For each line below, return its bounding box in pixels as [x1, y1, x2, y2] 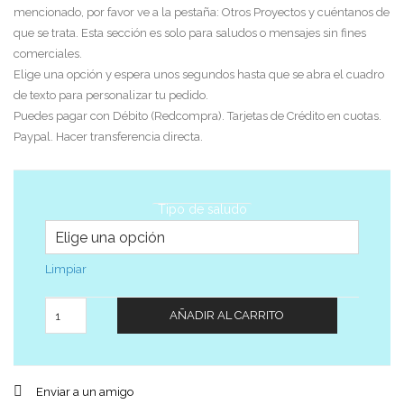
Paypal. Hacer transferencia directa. [14, 130, 203, 143]
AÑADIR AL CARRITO [170, 308, 285, 322]
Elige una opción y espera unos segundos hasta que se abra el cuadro [14, 68, 384, 81]
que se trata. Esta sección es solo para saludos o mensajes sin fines [14, 26, 366, 40]
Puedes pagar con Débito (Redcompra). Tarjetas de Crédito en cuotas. [14, 109, 381, 123]
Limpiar [45, 262, 87, 276]
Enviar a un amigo [36, 385, 133, 399]
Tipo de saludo [157, 202, 247, 216]
